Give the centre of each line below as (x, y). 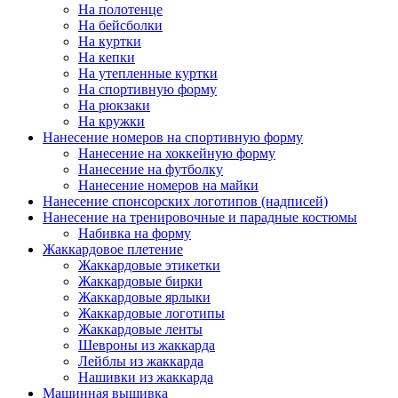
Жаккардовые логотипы (151, 314)
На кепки (107, 58)
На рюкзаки (114, 106)
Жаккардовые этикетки (149, 266)
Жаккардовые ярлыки (144, 298)
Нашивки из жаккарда (146, 378)
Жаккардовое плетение (113, 250)
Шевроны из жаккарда (147, 346)
